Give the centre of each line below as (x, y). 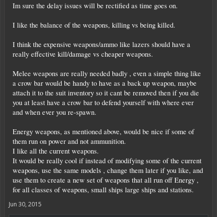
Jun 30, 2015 (25, 204)
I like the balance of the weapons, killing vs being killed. (94, 25)
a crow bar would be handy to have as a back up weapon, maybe (105, 83)
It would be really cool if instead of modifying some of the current (107, 160)
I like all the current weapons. (56, 151)
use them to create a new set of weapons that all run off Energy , (106, 180)
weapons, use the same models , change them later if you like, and (108, 170)
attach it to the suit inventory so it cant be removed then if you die (106, 93)
